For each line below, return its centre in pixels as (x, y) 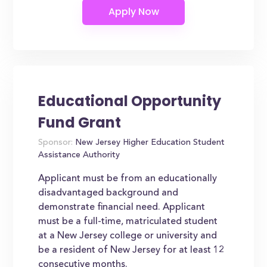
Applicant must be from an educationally (128, 179)
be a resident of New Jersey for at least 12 (131, 250)
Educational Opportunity (130, 101)
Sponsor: (56, 143)
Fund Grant (80, 122)
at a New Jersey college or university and (128, 236)
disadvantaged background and (108, 193)
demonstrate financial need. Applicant (122, 207)
